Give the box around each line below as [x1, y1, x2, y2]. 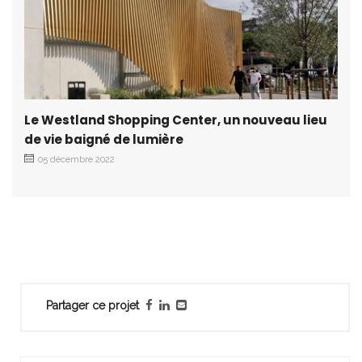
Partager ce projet [46, 298, 139, 312]
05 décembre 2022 [38, 154, 115, 165]
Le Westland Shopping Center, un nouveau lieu [24, 111, 327, 128]
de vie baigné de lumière [24, 130, 183, 148]
